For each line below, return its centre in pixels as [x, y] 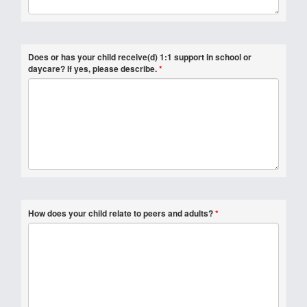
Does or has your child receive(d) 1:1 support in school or [140, 57]
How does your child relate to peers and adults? [121, 213]
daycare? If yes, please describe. [93, 69]
